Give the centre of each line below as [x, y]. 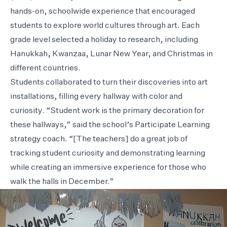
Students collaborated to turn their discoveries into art [109, 82]
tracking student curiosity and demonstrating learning [108, 153]
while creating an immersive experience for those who [108, 167]
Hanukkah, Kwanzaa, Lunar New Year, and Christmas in [111, 54]
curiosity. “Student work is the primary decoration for [107, 111]
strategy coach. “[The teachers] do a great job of [99, 139]
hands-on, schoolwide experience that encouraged [103, 11]
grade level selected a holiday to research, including [104, 40]
